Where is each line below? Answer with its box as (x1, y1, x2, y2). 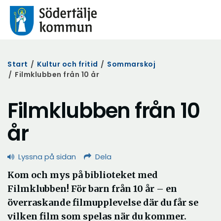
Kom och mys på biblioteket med (7, 169, 158, 181)
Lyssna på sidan (18, 151, 76, 162)
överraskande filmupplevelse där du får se (7, 197, 198, 208)
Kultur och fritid (37, 59, 98, 69)
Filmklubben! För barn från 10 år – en (7, 183, 177, 194)
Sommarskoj (107, 59, 155, 69)
